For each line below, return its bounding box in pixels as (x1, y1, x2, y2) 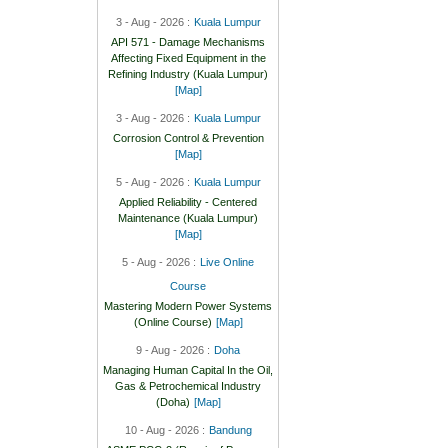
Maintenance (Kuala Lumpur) (118, 211, 259, 224)
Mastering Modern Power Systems (104, 299, 273, 312)
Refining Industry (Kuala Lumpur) (108, 67, 269, 80)
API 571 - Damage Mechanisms (111, 35, 266, 48)
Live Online (200, 255, 255, 268)
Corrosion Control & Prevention (112, 131, 264, 144)
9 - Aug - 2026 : (136, 343, 211, 356)
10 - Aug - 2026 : (124, 423, 205, 436)
